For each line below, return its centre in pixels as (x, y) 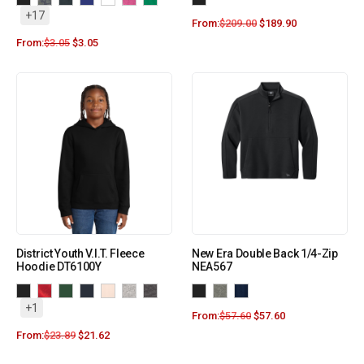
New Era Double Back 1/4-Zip (265, 254)
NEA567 (212, 267)
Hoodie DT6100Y (59, 267)
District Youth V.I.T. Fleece (80, 254)
